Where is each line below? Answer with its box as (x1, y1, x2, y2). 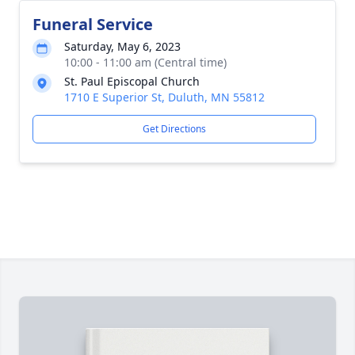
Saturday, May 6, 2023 (64, 39, 181, 54)
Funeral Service (32, 13, 153, 35)
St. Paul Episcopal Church (64, 74, 200, 89)
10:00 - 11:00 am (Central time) (64, 55, 227, 70)
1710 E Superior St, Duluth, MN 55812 (64, 90, 265, 105)
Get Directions (143, 122, 206, 136)
